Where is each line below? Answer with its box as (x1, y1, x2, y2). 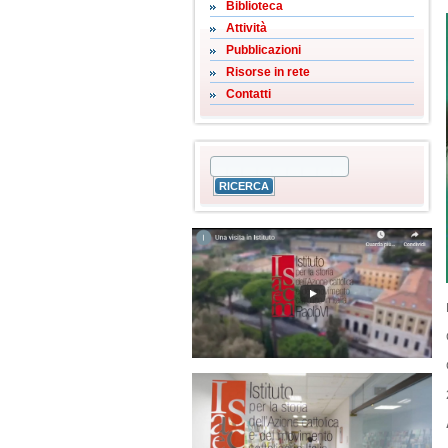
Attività (226, 21, 267, 35)
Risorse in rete (226, 65, 310, 79)
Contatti (226, 87, 271, 101)
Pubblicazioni (226, 43, 301, 57)
